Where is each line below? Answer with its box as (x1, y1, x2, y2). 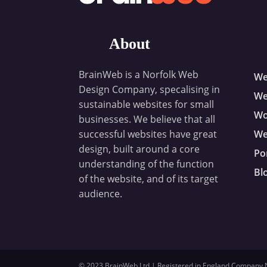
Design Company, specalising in (79, 82, 220, 96)
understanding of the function (79, 157, 214, 170)
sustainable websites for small (79, 97, 214, 111)
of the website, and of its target (79, 172, 218, 185)
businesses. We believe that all (79, 112, 215, 126)
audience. (79, 187, 122, 200)
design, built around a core (79, 142, 200, 156)
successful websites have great (79, 127, 217, 141)
